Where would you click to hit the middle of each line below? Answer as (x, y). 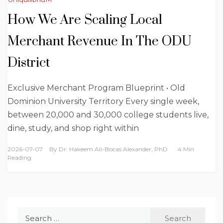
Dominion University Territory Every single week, (103, 102)
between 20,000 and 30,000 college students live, (108, 115)
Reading (19, 158)
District (29, 63)
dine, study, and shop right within (73, 128)
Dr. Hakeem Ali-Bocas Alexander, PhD (113, 149)
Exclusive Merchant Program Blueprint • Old (96, 88)
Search (30, 213)
